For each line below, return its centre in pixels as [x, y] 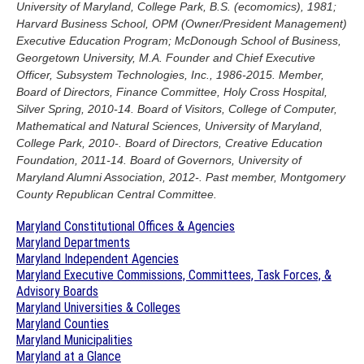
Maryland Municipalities [74, 340]
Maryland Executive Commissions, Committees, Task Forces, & [174, 275]
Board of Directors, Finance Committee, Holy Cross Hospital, [172, 92]
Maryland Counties [63, 323]
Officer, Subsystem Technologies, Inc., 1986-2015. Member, [170, 75]
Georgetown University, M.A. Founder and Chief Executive [166, 58]
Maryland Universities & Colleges [98, 307]
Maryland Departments [73, 242]
